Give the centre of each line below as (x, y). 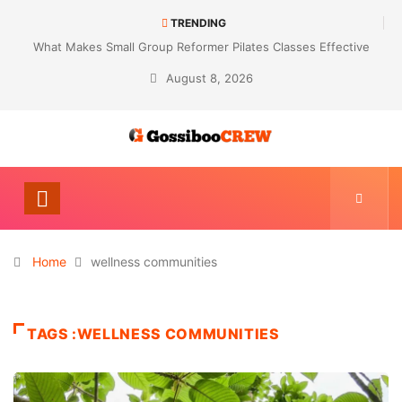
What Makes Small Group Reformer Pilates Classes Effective (201, 47)
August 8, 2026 (207, 78)
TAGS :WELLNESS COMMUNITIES (153, 334)
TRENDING (197, 23)
